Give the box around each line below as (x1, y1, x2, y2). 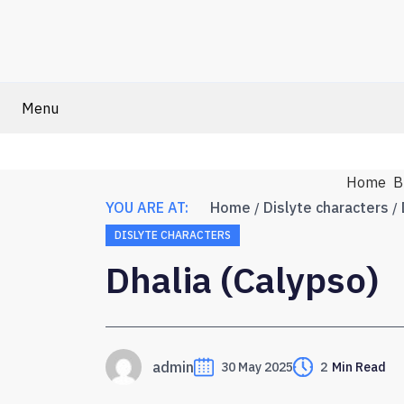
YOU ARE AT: (106, 197, 188, 216)
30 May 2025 (221, 358, 293, 375)
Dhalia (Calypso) (106, 255, 379, 303)
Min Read (332, 358, 386, 375)
